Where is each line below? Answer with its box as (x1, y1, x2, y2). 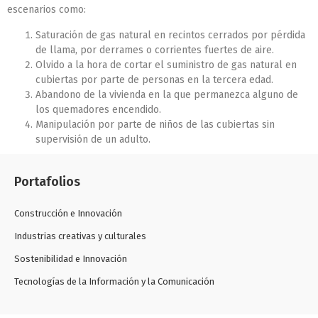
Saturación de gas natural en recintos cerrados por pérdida (35, 28, 305, 41)
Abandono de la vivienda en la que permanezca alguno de (35, 88, 298, 101)
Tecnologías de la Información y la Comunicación (14, 275, 214, 287)
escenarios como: (7, 4, 86, 16)
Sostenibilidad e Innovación (14, 253, 127, 264)
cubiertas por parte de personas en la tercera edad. (35, 73, 273, 86)
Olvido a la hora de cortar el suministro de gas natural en (35, 58, 297, 71)
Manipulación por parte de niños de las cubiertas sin (35, 118, 275, 131)
